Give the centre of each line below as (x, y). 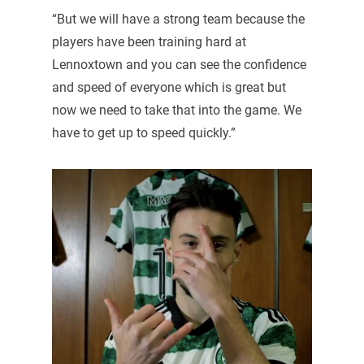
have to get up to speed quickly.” (143, 132)
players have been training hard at (149, 41)
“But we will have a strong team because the (178, 19)
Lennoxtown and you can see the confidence (179, 64)
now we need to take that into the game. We (176, 110)
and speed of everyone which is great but (169, 87)
